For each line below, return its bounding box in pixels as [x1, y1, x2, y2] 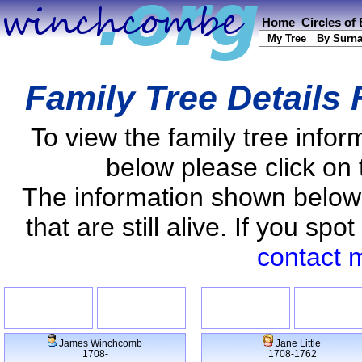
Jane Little [273, 338, 321, 349]
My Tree [267, 32, 306, 44]
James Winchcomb [57, 338, 142, 349]
